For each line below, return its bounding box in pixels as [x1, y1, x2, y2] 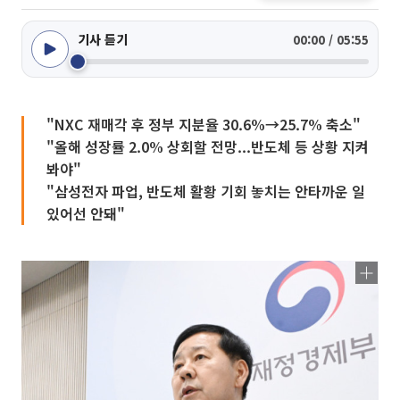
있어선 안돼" [46, 203, 125, 224]
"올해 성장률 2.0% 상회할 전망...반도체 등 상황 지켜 [46, 136, 369, 157]
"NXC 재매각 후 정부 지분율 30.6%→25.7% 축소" [46, 113, 361, 135]
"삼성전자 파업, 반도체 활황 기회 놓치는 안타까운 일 [46, 180, 365, 202]
